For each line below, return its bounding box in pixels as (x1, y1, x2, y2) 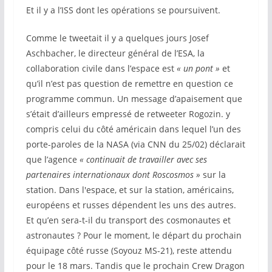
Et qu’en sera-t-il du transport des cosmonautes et (25, 214, 231, 226)
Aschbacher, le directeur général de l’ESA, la (25, 47, 205, 59)
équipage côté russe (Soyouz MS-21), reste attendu (25, 245, 232, 256)
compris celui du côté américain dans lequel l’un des (25, 123, 241, 135)
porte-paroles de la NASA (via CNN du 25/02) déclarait (25, 138, 245, 150)
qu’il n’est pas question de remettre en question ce (25, 78, 233, 89)
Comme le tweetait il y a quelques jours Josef (25, 32, 209, 44)
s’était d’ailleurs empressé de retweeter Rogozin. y (25, 108, 230, 120)
